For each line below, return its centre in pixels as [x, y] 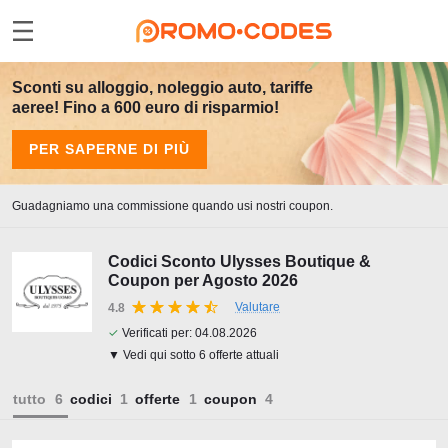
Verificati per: [157, 333]
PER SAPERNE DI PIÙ [109, 149]
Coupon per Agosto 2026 [203, 280]
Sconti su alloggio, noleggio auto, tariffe [162, 87]
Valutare [257, 307]
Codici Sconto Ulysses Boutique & [239, 261]
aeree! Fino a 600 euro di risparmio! [145, 107]
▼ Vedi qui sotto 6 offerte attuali [193, 355]
